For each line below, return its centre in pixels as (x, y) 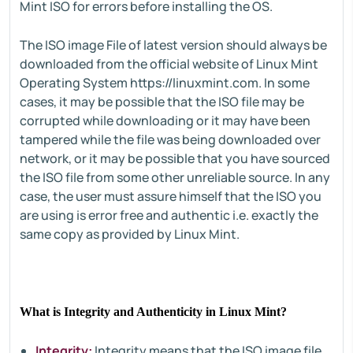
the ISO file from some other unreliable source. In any (175, 177)
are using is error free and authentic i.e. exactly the (169, 215)
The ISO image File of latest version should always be (173, 45)
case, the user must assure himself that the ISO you (171, 196)
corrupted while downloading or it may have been (165, 121)
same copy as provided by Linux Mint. (130, 234)
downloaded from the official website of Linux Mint (169, 64)
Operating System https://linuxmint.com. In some (165, 83)
